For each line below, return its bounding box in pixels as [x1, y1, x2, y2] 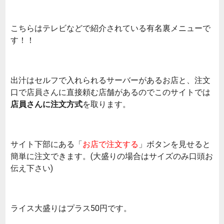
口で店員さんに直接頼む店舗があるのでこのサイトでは [10, 86, 210, 97]
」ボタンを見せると [138, 138, 210, 149]
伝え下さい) [10, 162, 53, 173]
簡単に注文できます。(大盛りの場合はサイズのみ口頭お [10, 150, 213, 161]
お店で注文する [82, 138, 138, 149]
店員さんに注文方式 [10, 98, 82, 109]
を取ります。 [82, 98, 130, 109]
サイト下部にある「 [10, 138, 82, 149]
